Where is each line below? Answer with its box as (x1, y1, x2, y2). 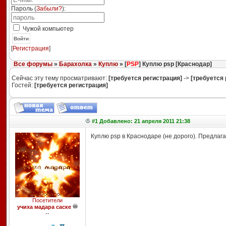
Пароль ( (11, 5, 36, 12)
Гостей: (11, 82, 34, 89)
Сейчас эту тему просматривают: (11, 75, 108, 82)
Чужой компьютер (21, 25, 74, 32)
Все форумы (13, 61, 52, 68)
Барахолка (59, 61, 92, 68)
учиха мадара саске (17, 204, 71, 210)
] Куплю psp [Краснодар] (138, 61, 212, 68)
